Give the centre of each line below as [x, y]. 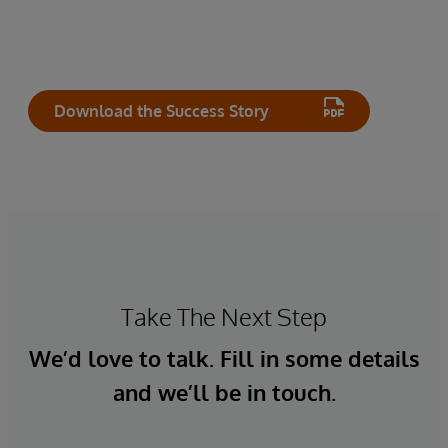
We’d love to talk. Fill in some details [224, 358]
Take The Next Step [224, 317]
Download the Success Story [161, 111]
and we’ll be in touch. [224, 392]
